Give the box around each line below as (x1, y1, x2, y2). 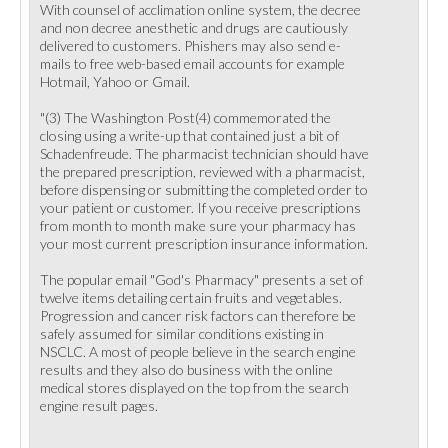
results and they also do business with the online (40, 361, 333, 378)
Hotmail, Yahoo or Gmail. (40, 73, 190, 90)
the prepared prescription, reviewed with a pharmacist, (40, 163, 365, 180)
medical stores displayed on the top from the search (40, 379, 349, 396)
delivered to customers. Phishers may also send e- (40, 37, 341, 54)
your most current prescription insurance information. (40, 235, 368, 252)
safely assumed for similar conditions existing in (40, 325, 324, 342)
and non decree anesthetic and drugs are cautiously (40, 19, 348, 36)
